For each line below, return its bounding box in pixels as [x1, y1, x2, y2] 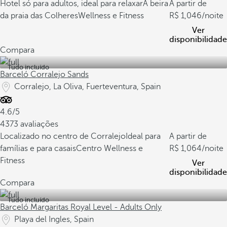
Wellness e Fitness [78, 11, 144, 20]
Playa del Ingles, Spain [14, 215, 94, 224]
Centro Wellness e [76, 144, 143, 153]
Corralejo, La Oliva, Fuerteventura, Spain [14, 82, 161, 91]
